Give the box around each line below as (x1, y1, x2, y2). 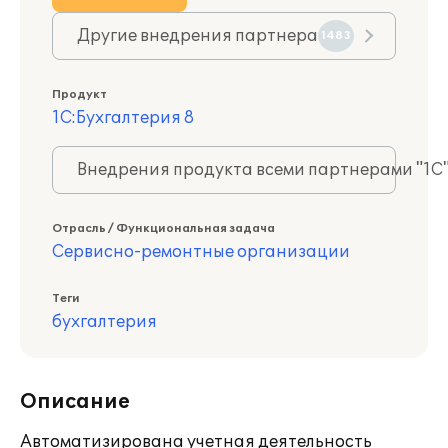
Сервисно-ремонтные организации (52, 242, 350, 262)
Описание (20, 390, 130, 414)
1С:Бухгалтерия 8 (52, 108, 194, 128)
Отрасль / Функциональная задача (52, 222, 275, 235)
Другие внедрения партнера (77, 26, 318, 46)
